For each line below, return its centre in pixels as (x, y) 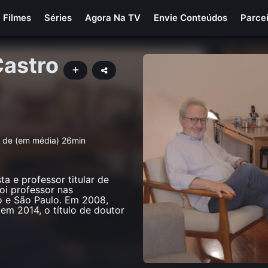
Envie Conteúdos (191, 18)
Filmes (17, 18)
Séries (58, 18)
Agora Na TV (113, 18)
